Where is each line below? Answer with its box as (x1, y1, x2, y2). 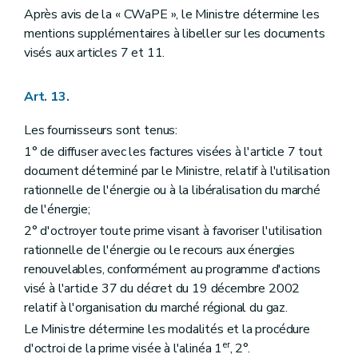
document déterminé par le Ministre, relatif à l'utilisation (24, 161, 330, 180)
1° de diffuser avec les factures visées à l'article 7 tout (24, 142, 323, 161)
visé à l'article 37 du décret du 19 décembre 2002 (24, 280, 300, 297)
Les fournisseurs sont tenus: (24, 121, 177, 139)
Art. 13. (24, 87, 70, 105)
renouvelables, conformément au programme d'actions (24, 261, 321, 278)
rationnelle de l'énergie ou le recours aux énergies (24, 241, 295, 259)
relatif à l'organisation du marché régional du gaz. (24, 299, 288, 316)
